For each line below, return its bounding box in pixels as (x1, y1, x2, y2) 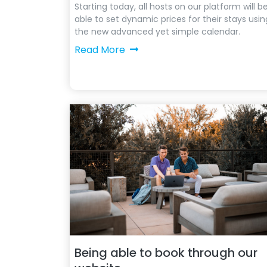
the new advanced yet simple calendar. (74, 26, 240, 38)
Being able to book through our (74, 244, 257, 261)
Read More (74, 43, 125, 57)
